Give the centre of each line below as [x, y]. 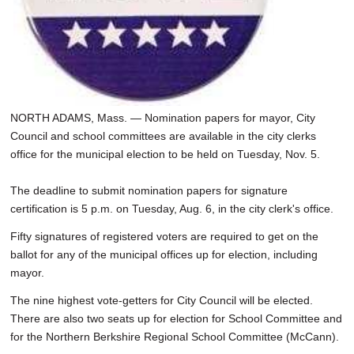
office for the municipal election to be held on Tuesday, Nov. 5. [165, 154]
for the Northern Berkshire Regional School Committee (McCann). [175, 337]
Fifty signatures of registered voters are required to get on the [164, 237]
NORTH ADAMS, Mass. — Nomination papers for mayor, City [163, 118]
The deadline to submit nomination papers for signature [149, 191]
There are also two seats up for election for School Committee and [176, 319]
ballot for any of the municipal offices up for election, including [164, 255]
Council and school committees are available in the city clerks [163, 136]
